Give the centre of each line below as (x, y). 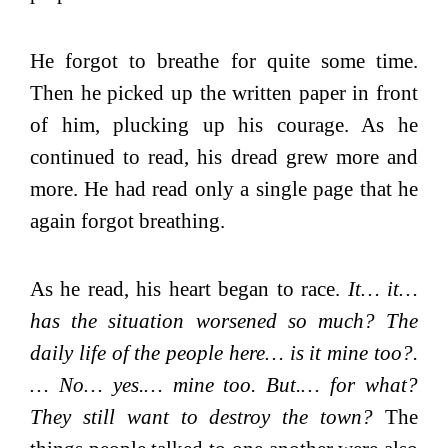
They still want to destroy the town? (202, 416)
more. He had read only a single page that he (224, 188)
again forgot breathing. (130, 220)
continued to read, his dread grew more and (224, 156)
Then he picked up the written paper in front (224, 92)
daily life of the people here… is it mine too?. (224, 352)
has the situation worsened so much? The (224, 320)
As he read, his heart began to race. (189, 288)
